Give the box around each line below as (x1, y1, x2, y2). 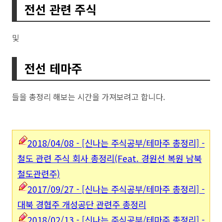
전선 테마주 (24, 59, 82, 77)
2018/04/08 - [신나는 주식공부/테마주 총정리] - (27, 137, 205, 150)
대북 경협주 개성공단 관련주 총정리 (17, 198, 146, 211)
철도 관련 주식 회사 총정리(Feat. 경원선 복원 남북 (17, 152, 202, 165)
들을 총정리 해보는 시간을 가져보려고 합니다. (12, 91, 165, 103)
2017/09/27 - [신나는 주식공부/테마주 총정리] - (27, 183, 205, 196)
